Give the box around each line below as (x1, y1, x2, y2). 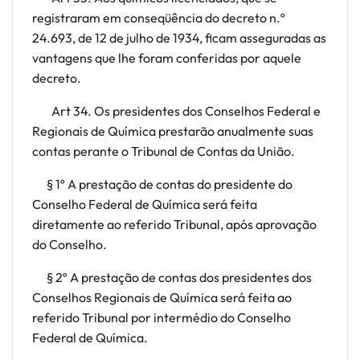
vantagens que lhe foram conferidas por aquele (32, 50, 301, 66)
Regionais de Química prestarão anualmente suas (32, 123, 313, 139)
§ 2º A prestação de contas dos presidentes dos (32, 269, 312, 285)
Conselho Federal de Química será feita (32, 196, 257, 212)
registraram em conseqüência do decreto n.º (32, 10, 285, 26)
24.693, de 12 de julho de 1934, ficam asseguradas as (32, 30, 326, 46)
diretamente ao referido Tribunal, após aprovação (32, 216, 317, 232)
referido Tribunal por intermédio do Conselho (32, 309, 291, 325)
